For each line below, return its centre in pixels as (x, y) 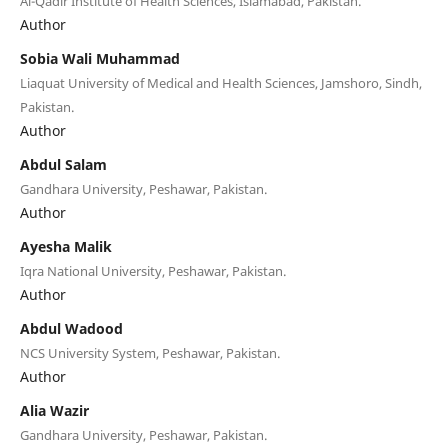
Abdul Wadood (71, 328)
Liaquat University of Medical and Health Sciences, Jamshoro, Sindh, (220, 82)
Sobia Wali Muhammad (99, 58)
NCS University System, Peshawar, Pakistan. (149, 352)
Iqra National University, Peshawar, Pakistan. (152, 270)
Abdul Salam (63, 164)
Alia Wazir (54, 410)
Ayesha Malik (65, 246)
